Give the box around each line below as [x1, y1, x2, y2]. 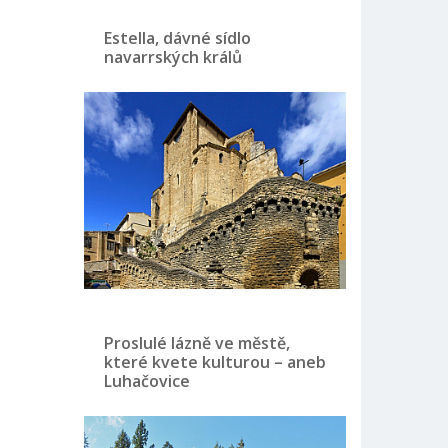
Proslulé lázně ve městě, [103, 331, 290, 354]
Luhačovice [103, 369, 190, 392]
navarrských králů [103, 46, 242, 68]
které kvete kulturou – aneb [103, 350, 326, 373]
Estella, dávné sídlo [103, 27, 251, 49]
